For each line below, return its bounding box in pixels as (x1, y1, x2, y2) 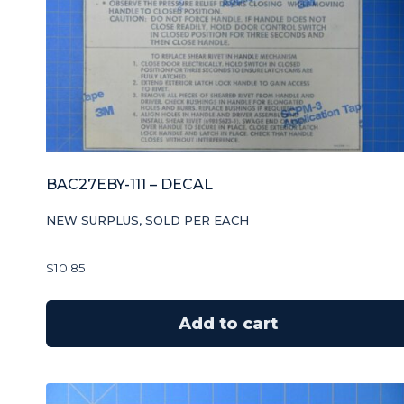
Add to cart (178, 313, 278, 334)
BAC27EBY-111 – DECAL (46, 175, 213, 193)
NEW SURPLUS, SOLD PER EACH (46, 212, 249, 227)
